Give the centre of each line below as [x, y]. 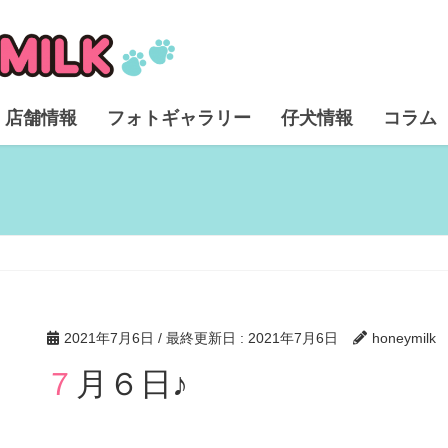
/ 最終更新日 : [203, 338]
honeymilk [404, 338]
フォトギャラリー [179, 117]
